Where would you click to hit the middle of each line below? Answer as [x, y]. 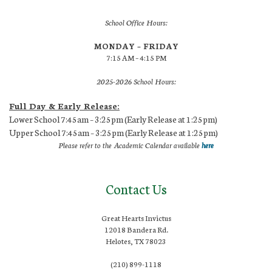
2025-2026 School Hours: [136, 81]
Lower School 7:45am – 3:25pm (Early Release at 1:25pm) [113, 119]
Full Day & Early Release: [64, 105]
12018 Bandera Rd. [136, 229]
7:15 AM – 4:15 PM [136, 57]
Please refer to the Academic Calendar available [130, 144]
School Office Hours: [136, 22]
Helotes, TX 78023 [136, 240]
